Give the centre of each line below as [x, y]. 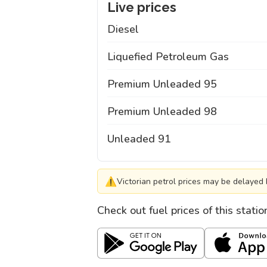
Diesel [123, 29]
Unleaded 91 [139, 139]
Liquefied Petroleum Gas [168, 57]
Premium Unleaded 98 [162, 111]
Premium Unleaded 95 [162, 84]
